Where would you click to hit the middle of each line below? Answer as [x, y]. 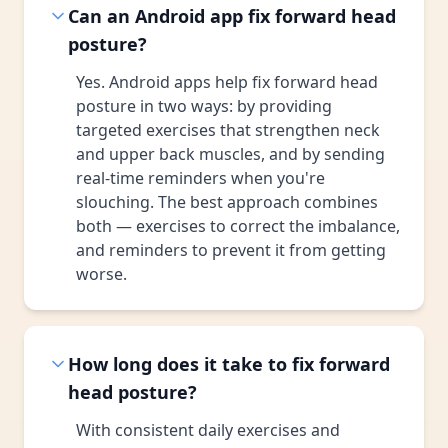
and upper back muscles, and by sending [230, 154]
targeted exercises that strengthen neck [228, 130]
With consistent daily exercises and [208, 430]
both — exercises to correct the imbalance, [238, 226]
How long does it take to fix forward [229, 364]
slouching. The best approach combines [227, 202]
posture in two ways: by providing [204, 106]
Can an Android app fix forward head [232, 16]
